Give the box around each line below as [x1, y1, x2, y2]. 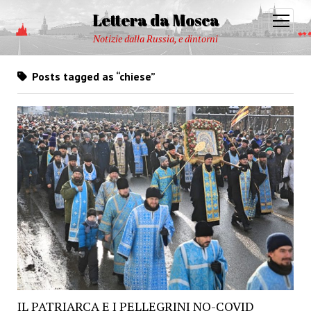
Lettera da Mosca [92, 10, 219, 30]
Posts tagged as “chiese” [28, 69, 155, 83]
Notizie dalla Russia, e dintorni [93, 32, 218, 45]
